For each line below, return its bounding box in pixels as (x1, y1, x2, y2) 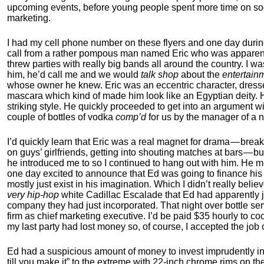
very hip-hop (7, 190, 59, 200)
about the (179, 70, 222, 80)
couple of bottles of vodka (7, 112, 115, 122)
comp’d (115, 112, 146, 122)
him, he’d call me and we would (7, 70, 141, 80)
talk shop (141, 70, 179, 80)
